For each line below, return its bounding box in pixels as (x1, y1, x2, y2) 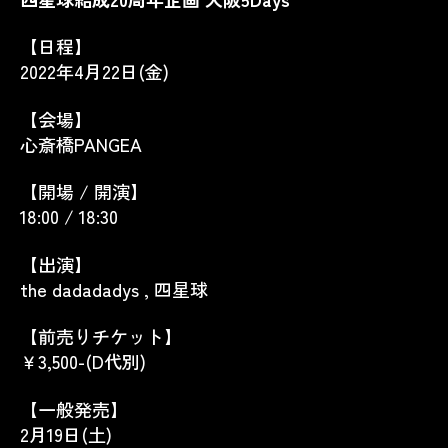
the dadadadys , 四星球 (20, 275, 208, 302)
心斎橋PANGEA (20, 130, 142, 157)
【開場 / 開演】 (20, 178, 148, 204)
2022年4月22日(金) (20, 58, 169, 84)
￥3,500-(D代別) (20, 348, 146, 374)
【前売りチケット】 (20, 323, 182, 349)
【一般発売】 (20, 395, 128, 422)
